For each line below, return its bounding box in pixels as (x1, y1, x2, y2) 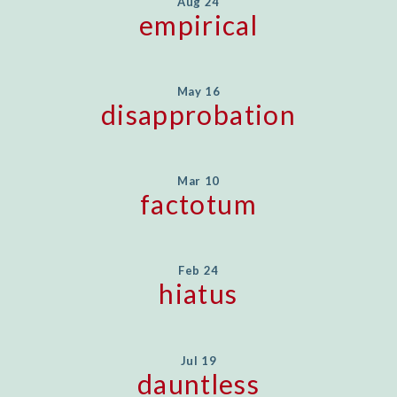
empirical (138, 8, 259, 41)
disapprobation (100, 97, 297, 130)
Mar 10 (177, 174, 220, 189)
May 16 (176, 83, 221, 98)
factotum (139, 188, 258, 221)
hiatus (159, 277, 238, 310)
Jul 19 (180, 353, 217, 368)
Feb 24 (178, 263, 219, 278)
